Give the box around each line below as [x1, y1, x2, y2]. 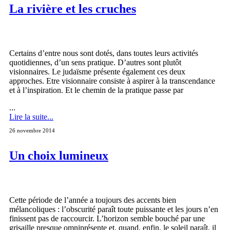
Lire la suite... [9, 112, 53, 122]
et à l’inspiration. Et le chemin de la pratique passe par [9, 86, 183, 95]
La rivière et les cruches [9, 2, 136, 16]
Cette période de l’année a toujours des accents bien [9, 196, 176, 204]
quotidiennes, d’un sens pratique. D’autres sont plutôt [9, 58, 181, 67]
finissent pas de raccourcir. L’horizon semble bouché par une [9, 214, 205, 223]
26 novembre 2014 [9, 127, 55, 134]
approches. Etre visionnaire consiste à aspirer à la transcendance [9, 76, 215, 86]
